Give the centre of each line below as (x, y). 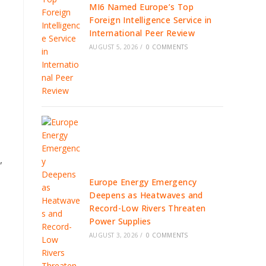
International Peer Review (142, 33)
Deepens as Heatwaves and (146, 195)
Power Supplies (120, 221)
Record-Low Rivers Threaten (148, 208)
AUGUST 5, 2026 (114, 47)
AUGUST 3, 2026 (114, 235)
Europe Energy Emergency (143, 182)
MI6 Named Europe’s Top (142, 7)
